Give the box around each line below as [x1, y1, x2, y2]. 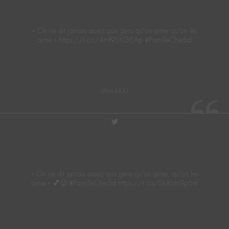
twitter [118, 119, 137, 129]
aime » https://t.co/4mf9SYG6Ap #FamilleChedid [37, 35, 192, 44]
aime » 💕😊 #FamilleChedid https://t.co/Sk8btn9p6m [31, 178, 198, 188]
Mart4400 [101, 87, 128, 96]
